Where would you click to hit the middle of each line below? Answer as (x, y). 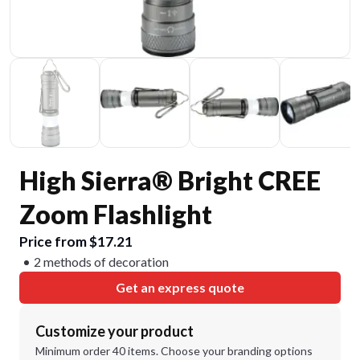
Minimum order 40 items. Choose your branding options (174, 351)
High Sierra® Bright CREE (170, 180)
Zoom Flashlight (116, 214)
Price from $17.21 (76, 241)
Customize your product (115, 331)
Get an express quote (180, 287)
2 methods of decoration (101, 262)
